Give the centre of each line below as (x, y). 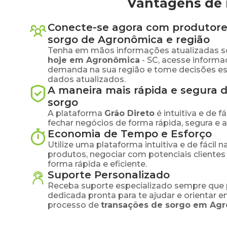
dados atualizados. (87, 79)
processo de (73, 205)
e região (186, 40)
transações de (133, 205)
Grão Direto (129, 113)
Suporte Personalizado (109, 175)
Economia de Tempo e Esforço (130, 134)
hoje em (67, 60)
